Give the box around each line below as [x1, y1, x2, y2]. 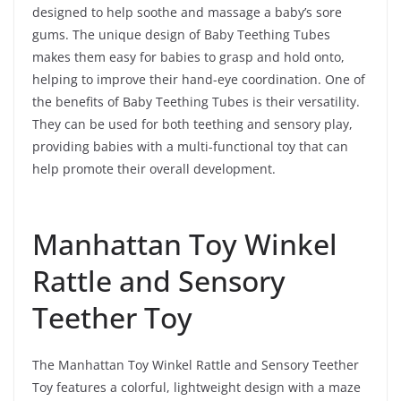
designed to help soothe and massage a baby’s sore [32, 3, 342, 21]
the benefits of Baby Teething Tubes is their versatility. [32, 92, 360, 110]
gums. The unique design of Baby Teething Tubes [32, 25, 330, 43]
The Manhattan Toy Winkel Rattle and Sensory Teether [32, 355, 359, 373]
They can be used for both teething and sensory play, [32, 115, 353, 132]
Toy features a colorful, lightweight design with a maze [32, 378, 361, 396]
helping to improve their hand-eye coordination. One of [32, 70, 365, 88]
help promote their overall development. [32, 159, 276, 177]
